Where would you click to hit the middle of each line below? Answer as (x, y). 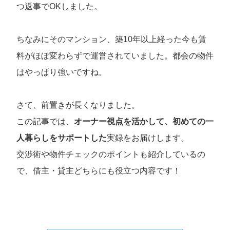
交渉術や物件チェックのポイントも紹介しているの (111, 154)
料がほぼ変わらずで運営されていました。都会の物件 (115, 55)
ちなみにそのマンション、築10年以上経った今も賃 (111, 39)
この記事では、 (45, 121)
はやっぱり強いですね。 (62, 72)
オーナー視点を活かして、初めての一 (144, 121)
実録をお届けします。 (148, 138)
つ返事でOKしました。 (59, 6)
